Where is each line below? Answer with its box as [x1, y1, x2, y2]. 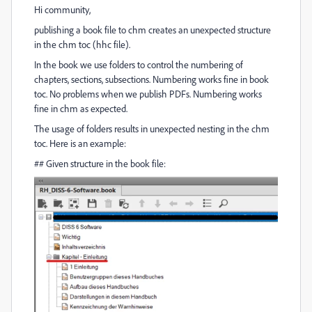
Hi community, [34, 3, 91, 15]
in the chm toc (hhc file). [34, 38, 130, 50]
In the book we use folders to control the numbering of [34, 58, 243, 70]
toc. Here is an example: [34, 137, 126, 149]
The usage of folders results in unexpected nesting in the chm [34, 123, 270, 134]
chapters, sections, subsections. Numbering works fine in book [34, 73, 269, 85]
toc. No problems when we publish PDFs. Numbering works [34, 88, 262, 100]
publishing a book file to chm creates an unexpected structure [34, 24, 271, 36]
